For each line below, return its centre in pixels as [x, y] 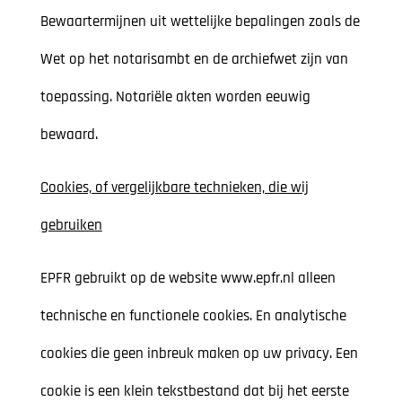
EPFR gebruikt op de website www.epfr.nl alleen [188, 279]
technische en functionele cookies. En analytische [193, 316]
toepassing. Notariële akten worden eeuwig [175, 97]
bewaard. [69, 135]
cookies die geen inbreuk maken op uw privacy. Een [199, 354]
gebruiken [71, 226]
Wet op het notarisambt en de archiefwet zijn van [194, 60]
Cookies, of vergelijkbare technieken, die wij [174, 188]
